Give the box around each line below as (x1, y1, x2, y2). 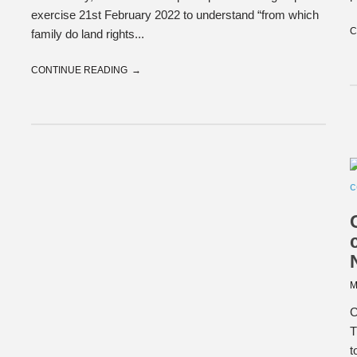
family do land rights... (31, 27, 144, 41)
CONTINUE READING (31, 65, 127, 76)
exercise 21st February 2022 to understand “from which (31, 8, 319, 22)
